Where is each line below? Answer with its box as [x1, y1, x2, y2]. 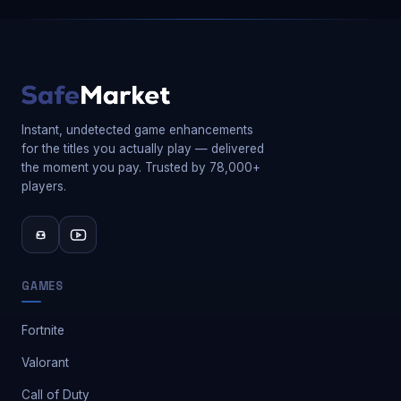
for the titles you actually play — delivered [21, 141, 264, 156]
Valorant [21, 355, 69, 370]
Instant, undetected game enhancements [21, 123, 253, 137]
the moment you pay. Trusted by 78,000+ [21, 160, 260, 175]
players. [21, 179, 66, 193]
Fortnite [21, 323, 64, 337]
